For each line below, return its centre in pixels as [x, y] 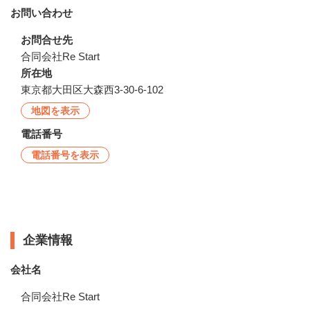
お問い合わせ [42, 12]
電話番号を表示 [65, 155]
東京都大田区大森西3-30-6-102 [92, 89]
